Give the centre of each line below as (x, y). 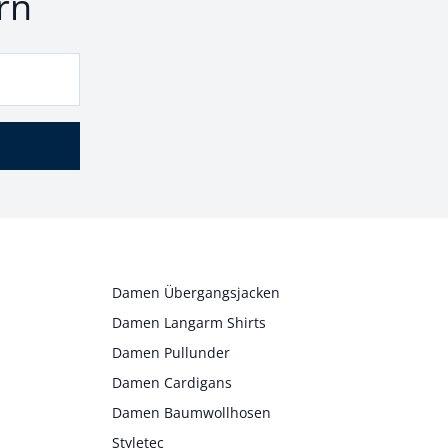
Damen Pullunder (170, 352)
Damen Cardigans (171, 382)
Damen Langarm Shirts (188, 322)
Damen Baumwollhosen (191, 412)
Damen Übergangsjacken (195, 292)
